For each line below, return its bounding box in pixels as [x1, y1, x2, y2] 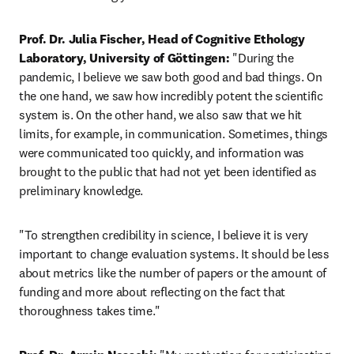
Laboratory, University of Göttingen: [19, 50, 230, 66]
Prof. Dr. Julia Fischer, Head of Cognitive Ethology [19, 31, 305, 47]
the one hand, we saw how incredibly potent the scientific [19, 88, 323, 104]
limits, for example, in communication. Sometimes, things [19, 126, 329, 141]
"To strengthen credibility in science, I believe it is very [19, 227, 309, 243]
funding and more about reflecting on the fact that [19, 284, 285, 299]
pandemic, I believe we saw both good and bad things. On [19, 69, 322, 85]
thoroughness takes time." [19, 303, 160, 318]
